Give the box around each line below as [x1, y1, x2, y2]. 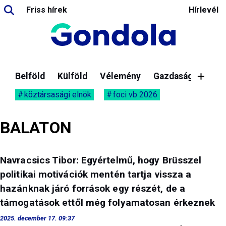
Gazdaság [153, 71, 193, 81]
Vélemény [100, 71, 141, 81]
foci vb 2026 [113, 90, 157, 99]
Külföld [58, 71, 87, 81]
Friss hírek [26, 5, 67, 15]
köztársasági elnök [24, 90, 91, 99]
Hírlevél [189, 5, 218, 15]
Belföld [15, 71, 45, 81]
